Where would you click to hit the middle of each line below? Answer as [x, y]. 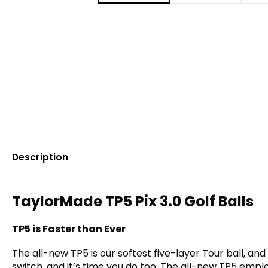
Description [40, 157]
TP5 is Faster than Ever [69, 229]
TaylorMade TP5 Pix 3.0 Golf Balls [133, 202]
